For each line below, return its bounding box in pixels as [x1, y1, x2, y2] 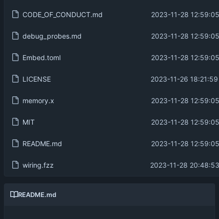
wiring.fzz [22, 160, 54, 169]
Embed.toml [22, 53, 61, 62]
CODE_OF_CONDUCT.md [22, 10, 103, 19]
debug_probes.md [22, 31, 82, 40]
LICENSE [22, 74, 51, 83]
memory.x [22, 96, 54, 105]
